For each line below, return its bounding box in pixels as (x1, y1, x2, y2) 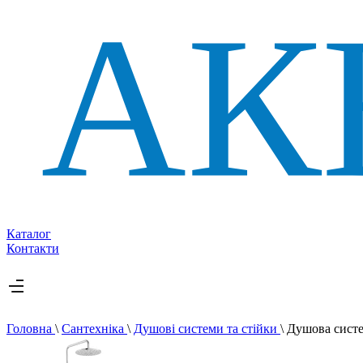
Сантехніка (62, 322, 127, 336)
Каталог (6, 227, 51, 241)
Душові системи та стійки (134, 322, 280, 336)
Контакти (6, 241, 59, 256)
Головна (6, 322, 55, 336)
